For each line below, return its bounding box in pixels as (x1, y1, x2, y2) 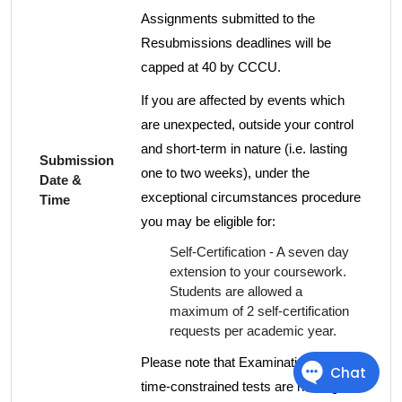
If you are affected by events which (141, 92, 345, 108)
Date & (39, 172, 82, 188)
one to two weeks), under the (141, 165, 310, 180)
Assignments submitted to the (141, 11, 315, 26)
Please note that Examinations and (141, 354, 344, 370)
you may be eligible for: (141, 214, 275, 229)
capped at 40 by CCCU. (141, 59, 281, 74)
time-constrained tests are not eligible (141, 379, 358, 394)
